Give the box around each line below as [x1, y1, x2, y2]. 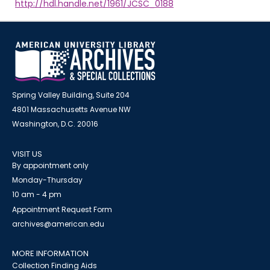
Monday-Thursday [12, 175, 83, 185]
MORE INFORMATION [12, 248, 89, 259]
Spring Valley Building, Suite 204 [12, 90, 130, 100]
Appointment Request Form [12, 204, 112, 215]
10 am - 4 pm [12, 189, 61, 199]
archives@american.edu [12, 219, 104, 229]
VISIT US [12, 148, 42, 160]
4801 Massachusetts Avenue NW [12, 104, 131, 115]
